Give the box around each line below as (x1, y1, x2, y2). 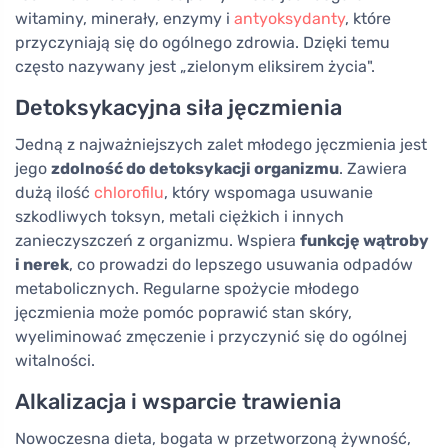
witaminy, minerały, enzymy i (15, 9, 234, 29)
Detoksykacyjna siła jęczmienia (15, 95, 342, 121)
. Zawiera (339, 159, 407, 179)
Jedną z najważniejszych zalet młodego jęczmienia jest (15, 135, 427, 155)
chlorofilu (94, 183, 164, 203)
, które (345, 9, 391, 29)
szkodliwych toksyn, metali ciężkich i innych (15, 207, 344, 227)
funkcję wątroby (300, 231, 429, 251)
